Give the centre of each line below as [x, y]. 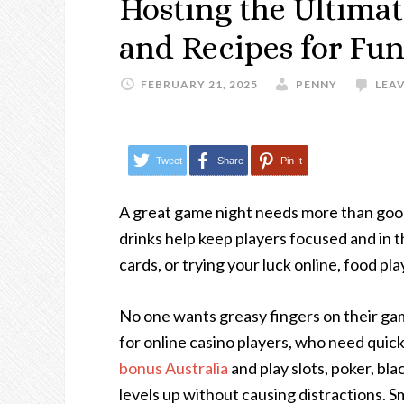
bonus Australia [174, 368]
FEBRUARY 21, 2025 [199, 84]
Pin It [291, 160]
